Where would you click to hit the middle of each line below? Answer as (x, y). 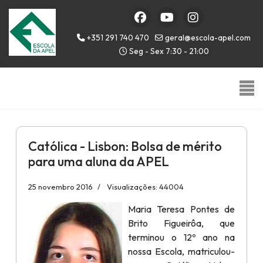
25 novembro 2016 (60, 187)
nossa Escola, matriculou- (181, 251)
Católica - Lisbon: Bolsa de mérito (125, 146)
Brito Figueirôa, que (181, 223)
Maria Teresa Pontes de (181, 209)
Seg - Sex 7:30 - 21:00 (168, 51)
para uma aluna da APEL (99, 161)
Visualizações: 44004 (145, 187)
